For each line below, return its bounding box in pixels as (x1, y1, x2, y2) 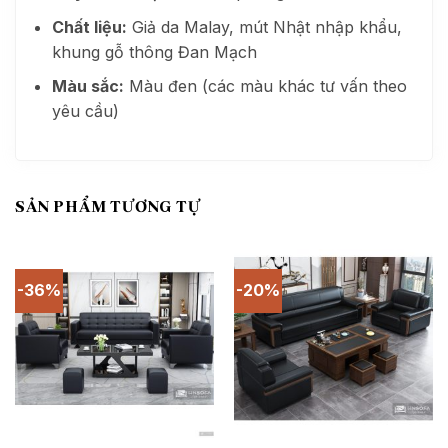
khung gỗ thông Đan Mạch (51, 41, 257, 62)
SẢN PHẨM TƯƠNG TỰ (15, 197, 201, 217)
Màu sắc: (51, 76, 124, 97)
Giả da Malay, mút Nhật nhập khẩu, (126, 16, 402, 37)
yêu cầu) (51, 101, 119, 122)
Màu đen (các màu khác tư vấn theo (123, 76, 407, 97)
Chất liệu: (51, 16, 127, 37)
